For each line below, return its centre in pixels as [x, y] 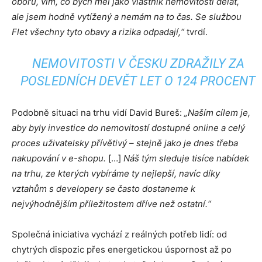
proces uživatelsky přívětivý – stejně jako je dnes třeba [125, 143]
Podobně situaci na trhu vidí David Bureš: [98, 113]
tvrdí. [196, 32]
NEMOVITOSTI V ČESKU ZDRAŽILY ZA [138, 63]
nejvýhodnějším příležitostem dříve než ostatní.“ [111, 204]
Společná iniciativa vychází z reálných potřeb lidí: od [119, 234]
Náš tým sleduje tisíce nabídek [186, 158]
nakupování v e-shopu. [59, 158]
